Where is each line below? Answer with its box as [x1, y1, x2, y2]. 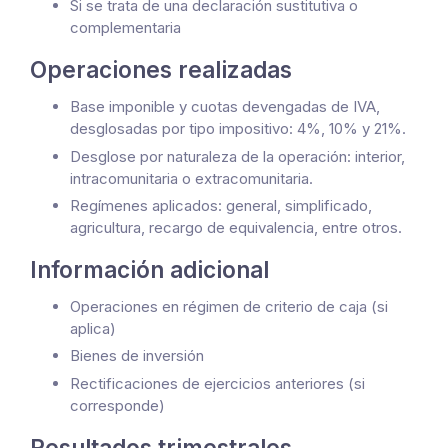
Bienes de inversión [70, 346, 204, 366]
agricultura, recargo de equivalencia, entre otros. [70, 217, 402, 237]
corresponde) [70, 395, 165, 415]
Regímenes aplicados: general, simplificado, [70, 195, 372, 215]
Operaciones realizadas [30, 56, 292, 84]
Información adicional [30, 255, 269, 283]
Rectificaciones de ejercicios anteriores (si [70, 373, 365, 393]
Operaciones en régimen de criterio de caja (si [70, 296, 388, 316]
